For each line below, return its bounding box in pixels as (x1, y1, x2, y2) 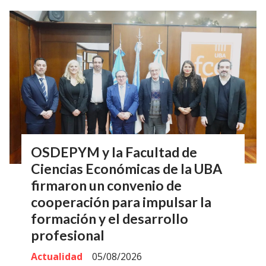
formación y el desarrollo (31, 210, 188, 227)
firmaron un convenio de (31, 176, 182, 194)
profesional (31, 226, 104, 243)
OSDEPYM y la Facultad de (31, 143, 197, 160)
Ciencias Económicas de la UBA (31, 160, 222, 177)
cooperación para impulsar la (31, 193, 211, 210)
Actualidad (31, 250, 83, 264)
